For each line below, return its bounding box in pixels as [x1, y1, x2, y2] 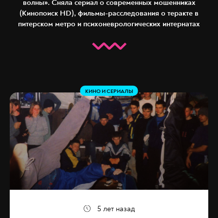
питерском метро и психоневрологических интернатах [18, 19, 200, 29]
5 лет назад [97, 204, 135, 214]
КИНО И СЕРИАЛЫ [85, 88, 133, 95]
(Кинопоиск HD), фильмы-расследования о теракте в [19, 8, 199, 18]
